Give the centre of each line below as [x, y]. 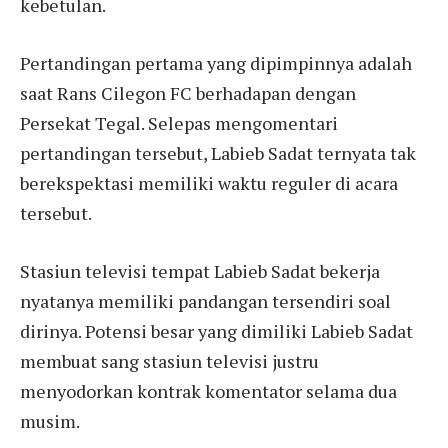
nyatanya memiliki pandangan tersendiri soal [205, 300]
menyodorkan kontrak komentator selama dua [208, 390]
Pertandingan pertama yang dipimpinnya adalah [216, 62]
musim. [50, 420]
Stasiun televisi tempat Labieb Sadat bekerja [200, 270]
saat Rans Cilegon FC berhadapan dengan [188, 92]
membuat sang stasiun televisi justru [169, 360]
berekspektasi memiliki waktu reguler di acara [209, 182]
